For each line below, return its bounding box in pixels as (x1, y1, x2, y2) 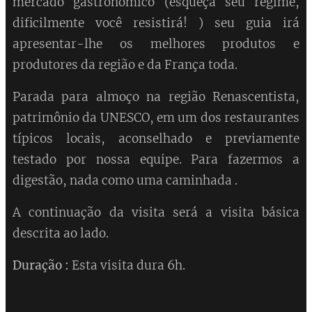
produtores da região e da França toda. (13, 57, 237, 73)
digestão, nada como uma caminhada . (13, 173, 237, 189)
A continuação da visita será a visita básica (13, 205, 299, 221)
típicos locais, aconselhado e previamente (13, 131, 299, 147)
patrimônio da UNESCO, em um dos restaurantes (13, 110, 299, 126)
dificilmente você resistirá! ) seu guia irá (13, 15, 299, 31)
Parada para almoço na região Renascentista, (13, 89, 299, 105)
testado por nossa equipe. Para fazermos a (13, 152, 299, 168)
